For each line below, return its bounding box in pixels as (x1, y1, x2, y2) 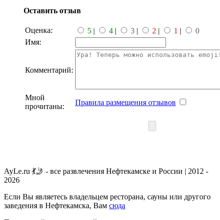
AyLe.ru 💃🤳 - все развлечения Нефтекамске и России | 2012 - (4, 166, 208, 175)
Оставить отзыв (24, 6, 81, 15)
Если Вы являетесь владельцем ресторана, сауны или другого (4, 192, 211, 201)
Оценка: (25, 26, 53, 34)
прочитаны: (25, 102, 64, 110)
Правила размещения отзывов (75, 98, 176, 107)
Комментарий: (25, 65, 73, 74)
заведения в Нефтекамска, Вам (4, 201, 109, 210)
